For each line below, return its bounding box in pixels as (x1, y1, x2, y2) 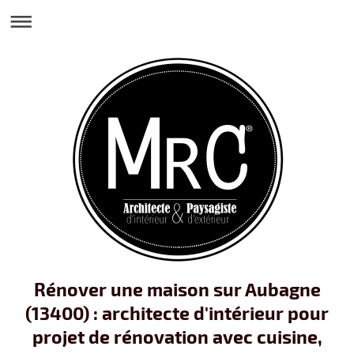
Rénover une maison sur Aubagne (33, 278, 321, 299)
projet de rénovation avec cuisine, (32, 326, 322, 347)
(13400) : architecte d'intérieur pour (25, 302, 329, 323)
